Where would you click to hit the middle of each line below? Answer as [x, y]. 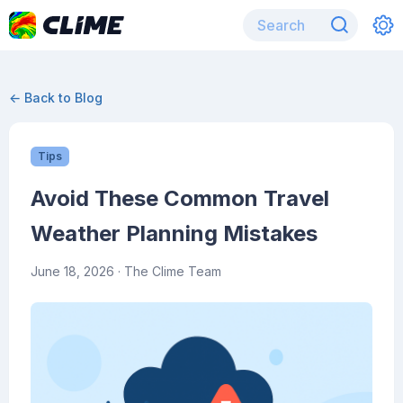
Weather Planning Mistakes [174, 233]
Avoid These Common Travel [180, 198]
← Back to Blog [56, 98]
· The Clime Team [168, 271]
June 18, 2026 [72, 271]
